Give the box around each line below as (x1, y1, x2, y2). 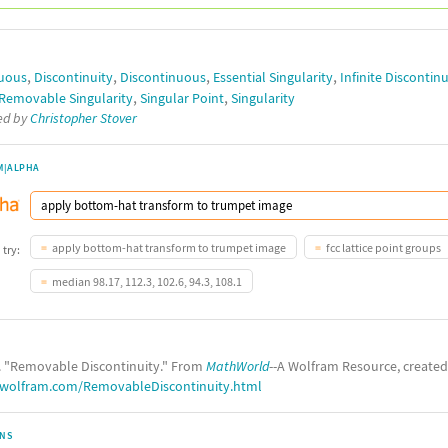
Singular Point (140, 88, 224, 107)
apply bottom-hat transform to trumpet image (52, 239, 286, 255)
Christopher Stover (30, 108, 137, 127)
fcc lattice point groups (326, 239, 441, 255)
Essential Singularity (213, 67, 333, 86)
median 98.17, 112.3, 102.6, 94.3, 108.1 (52, 273, 242, 289)
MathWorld (206, 356, 269, 375)
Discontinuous (120, 67, 206, 86)
